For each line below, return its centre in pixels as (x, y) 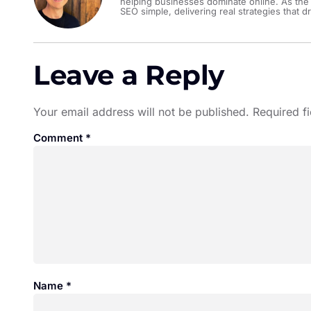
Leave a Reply (129, 75)
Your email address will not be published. (141, 111)
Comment (59, 137)
